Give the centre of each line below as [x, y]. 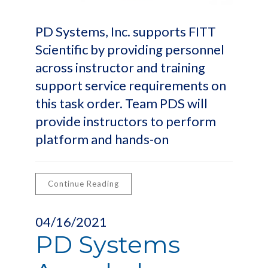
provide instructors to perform [126, 121]
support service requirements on [131, 85]
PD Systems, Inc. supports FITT [126, 31]
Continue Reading [83, 184]
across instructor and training [120, 67]
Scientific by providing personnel [130, 49]
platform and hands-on [102, 139]
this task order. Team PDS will [121, 103]
